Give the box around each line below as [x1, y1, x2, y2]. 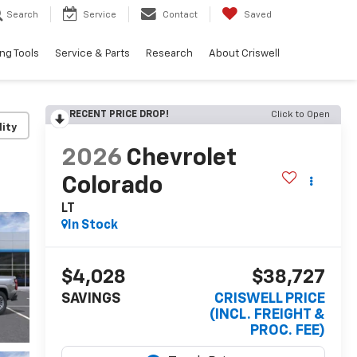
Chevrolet [125, 147, 237, 171]
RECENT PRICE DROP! [69, 110, 169, 120]
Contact [163, 10, 198, 20]
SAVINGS [61, 292, 120, 307]
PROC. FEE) [250, 324, 325, 339]
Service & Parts [55, 49, 130, 60]
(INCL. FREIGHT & [210, 308, 325, 323]
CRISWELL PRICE [214, 292, 325, 307]
